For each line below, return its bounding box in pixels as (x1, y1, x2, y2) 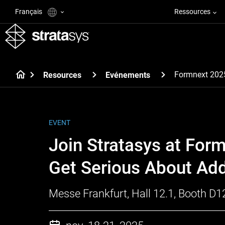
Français (15, 8, 44, 16)
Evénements (105, 70, 150, 80)
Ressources (174, 8, 210, 16)
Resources (43, 70, 81, 80)
